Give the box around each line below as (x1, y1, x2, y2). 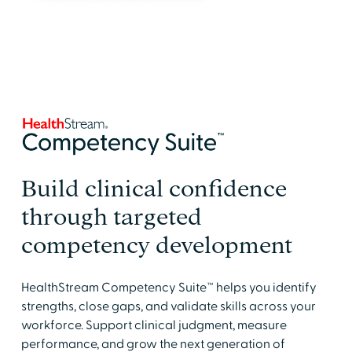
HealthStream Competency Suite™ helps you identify (20, 279, 317, 295)
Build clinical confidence (20, 175, 287, 201)
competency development (20, 232, 292, 258)
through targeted (20, 203, 202, 229)
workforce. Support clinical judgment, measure (20, 317, 287, 333)
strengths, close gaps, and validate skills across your (20, 298, 316, 314)
